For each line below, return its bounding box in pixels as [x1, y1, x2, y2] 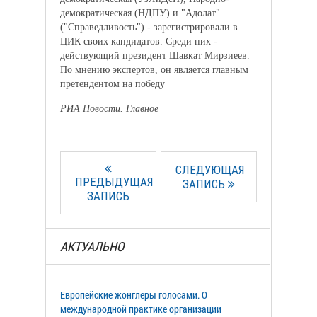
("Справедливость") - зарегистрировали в [60, 22, 238, 33]
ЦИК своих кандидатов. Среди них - [60, 36, 217, 47]
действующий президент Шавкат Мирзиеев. [60, 50, 250, 61]
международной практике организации [60, 302, 221, 316]
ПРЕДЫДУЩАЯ [75, 175, 154, 189]
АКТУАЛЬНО [60, 238, 124, 255]
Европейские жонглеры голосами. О [60, 288, 207, 301]
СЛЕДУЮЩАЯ [175, 163, 245, 177]
